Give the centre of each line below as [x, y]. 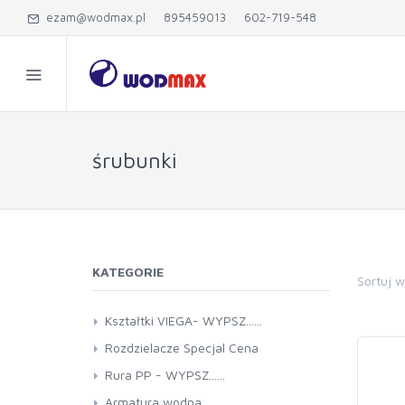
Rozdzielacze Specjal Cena [182, 348]
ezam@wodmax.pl [92, 17]
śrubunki [135, 160]
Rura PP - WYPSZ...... [165, 375]
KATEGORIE [128, 272]
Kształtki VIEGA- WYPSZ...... [184, 320]
